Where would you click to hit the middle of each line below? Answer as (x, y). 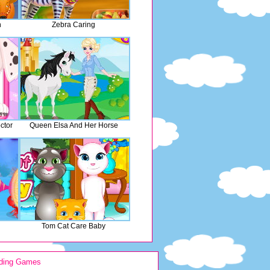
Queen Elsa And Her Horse (74, 125)
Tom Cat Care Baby (74, 226)
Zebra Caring (74, 25)
